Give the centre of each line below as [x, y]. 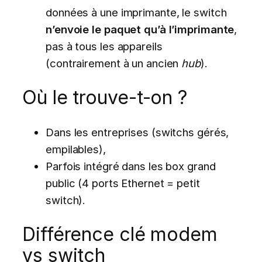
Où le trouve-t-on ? [105, 98]
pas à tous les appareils [104, 46]
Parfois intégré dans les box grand [131, 166]
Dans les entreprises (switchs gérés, [137, 132]
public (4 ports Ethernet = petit [123, 183]
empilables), [76, 149]
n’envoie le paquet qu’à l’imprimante [140, 29]
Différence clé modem [120, 235]
